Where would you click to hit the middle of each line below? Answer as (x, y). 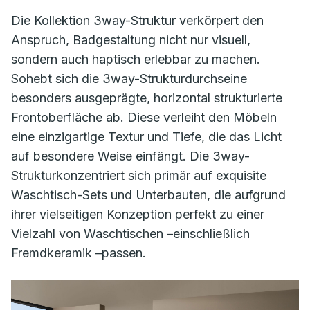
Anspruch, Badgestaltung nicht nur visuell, (131, 39)
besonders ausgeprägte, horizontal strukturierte (147, 98)
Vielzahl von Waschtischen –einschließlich (130, 233)
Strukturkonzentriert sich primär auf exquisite (139, 175)
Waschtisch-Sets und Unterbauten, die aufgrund (148, 194)
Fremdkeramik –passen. (79, 253)
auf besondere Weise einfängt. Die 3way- (130, 156)
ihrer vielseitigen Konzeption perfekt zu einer (138, 214)
